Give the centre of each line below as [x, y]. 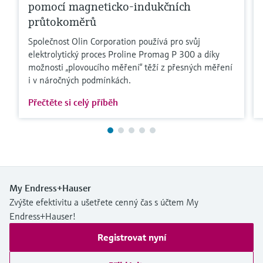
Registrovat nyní [131, 237]
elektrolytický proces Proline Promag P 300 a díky [124, 54]
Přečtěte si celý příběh [73, 102]
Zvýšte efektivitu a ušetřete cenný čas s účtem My [104, 202]
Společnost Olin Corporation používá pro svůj [114, 41]
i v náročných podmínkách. [80, 80]
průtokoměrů [62, 22]
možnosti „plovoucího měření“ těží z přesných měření [130, 67]
